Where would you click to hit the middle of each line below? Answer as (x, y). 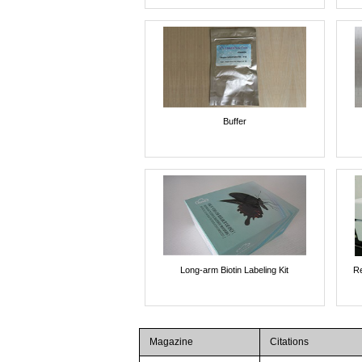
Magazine (172, 341)
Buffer (234, 121)
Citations (290, 341)
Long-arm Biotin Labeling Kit (235, 269)
